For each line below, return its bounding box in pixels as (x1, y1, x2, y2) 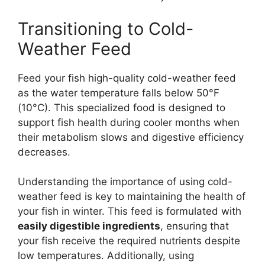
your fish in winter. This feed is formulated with (18, 205, 241, 218)
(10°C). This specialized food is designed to (18, 101, 225, 114)
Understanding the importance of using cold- (18, 176, 232, 188)
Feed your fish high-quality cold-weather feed (18, 72, 236, 84)
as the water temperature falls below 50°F (18, 86, 219, 99)
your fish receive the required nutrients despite (18, 235, 240, 247)
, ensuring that (160, 220, 229, 232)
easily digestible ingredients (18, 220, 160, 232)
